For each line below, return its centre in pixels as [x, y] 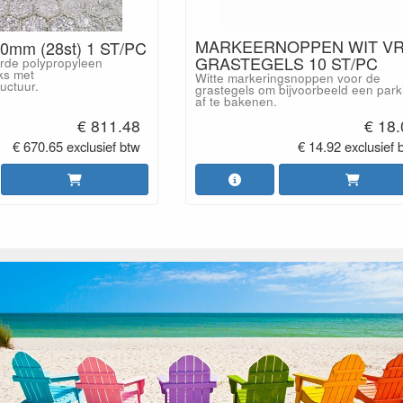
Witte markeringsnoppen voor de [287, 77]
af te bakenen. [236, 101]
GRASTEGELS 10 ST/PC [286, 63]
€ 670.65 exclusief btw [77, 147]
